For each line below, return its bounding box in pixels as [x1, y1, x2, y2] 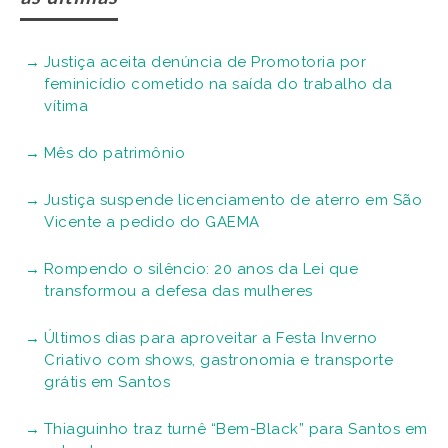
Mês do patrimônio [43, 143, 185, 162]
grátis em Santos [44, 372, 170, 391]
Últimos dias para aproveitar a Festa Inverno [43, 328, 378, 347]
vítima [44, 96, 88, 115]
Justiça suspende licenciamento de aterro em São [43, 190, 422, 209]
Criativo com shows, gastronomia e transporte [44, 350, 393, 369]
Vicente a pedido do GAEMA [44, 212, 260, 231]
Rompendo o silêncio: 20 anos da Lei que [43, 259, 358, 278]
